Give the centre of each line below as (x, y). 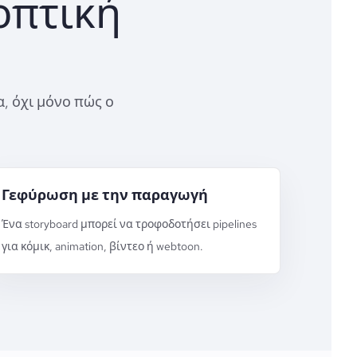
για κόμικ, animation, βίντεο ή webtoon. (103, 246)
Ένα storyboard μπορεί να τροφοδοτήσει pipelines (129, 224)
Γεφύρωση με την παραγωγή (105, 195)
